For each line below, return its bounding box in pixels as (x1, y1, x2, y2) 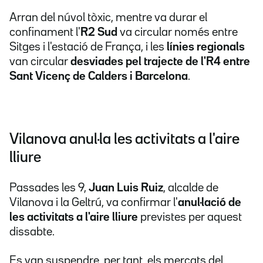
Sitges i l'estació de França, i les (9, 42, 167, 53)
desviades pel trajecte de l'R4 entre (70, 56, 250, 68)
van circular (9, 56, 70, 68)
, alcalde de (163, 183, 218, 194)
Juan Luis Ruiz (89, 183, 163, 194)
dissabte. (9, 227, 55, 238)
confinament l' (9, 27, 80, 38)
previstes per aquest (138, 212, 242, 223)
